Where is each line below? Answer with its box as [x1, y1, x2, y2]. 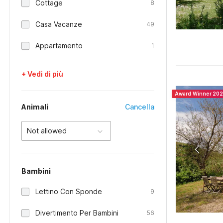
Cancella [125, 103, 155, 111]
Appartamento [35, 41, 83, 50]
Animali [21, 103, 48, 111]
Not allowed [27, 126, 67, 135]
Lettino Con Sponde [35, 187, 102, 196]
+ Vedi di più [21, 70, 63, 78]
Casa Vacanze [35, 20, 82, 28]
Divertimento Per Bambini [35, 209, 118, 217]
